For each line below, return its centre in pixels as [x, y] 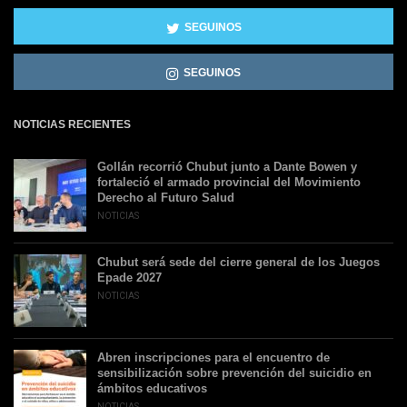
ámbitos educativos [152, 388]
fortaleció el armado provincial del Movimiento [229, 182]
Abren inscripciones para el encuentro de [213, 357]
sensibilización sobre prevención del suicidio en [234, 372]
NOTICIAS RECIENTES [72, 124]
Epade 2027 [129, 277]
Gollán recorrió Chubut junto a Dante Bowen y [227, 166]
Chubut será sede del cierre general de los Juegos [238, 262]
